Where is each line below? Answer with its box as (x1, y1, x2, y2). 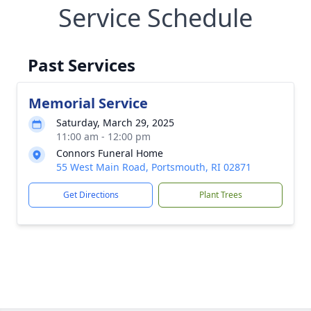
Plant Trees (199, 189, 242, 201)
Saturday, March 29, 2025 (56, 116, 174, 129)
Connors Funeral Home (56, 146, 163, 160)
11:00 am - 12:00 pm (56, 130, 151, 143)
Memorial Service (28, 94, 148, 112)
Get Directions (62, 189, 119, 201)
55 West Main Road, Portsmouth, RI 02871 (56, 160, 251, 174)
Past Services (28, 53, 135, 76)
